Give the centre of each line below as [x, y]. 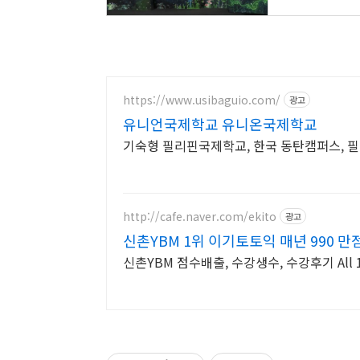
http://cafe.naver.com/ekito [200, 216]
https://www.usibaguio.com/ [202, 99]
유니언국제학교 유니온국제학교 [220, 124]
